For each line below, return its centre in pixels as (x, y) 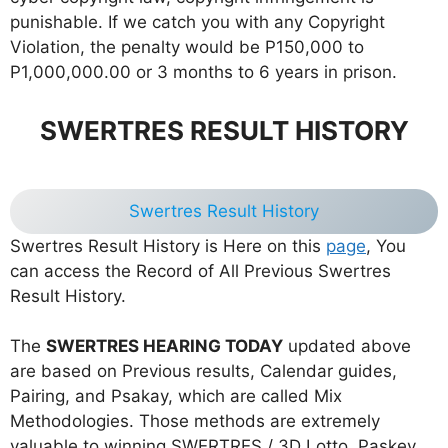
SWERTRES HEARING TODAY (164, 346)
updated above (347, 346)
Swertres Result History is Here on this (168, 245)
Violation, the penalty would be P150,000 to (187, 47)
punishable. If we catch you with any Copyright (197, 22)
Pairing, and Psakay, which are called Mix (176, 396)
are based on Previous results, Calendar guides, (203, 371)
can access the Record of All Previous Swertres (200, 270)
